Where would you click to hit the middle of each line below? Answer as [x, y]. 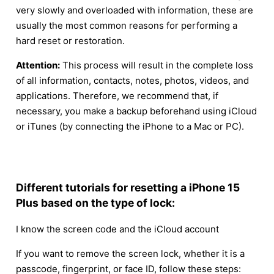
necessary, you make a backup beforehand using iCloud [136, 111]
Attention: [38, 65]
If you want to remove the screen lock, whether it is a [130, 253]
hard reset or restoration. [70, 41]
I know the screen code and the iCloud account [117, 229]
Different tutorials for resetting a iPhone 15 [128, 187]
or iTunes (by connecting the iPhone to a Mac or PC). [130, 126]
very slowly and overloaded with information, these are [135, 10]
